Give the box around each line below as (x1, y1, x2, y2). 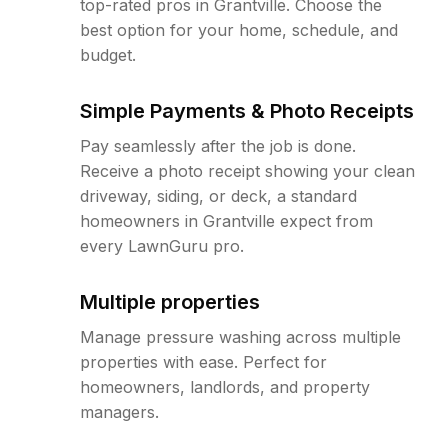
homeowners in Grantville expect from (80, 211, 373, 231)
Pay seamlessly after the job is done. (80, 136, 356, 156)
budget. (80, 45, 136, 65)
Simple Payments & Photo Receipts (80, 99, 414, 123)
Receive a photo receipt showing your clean (80, 161, 415, 181)
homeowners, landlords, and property (80, 377, 370, 397)
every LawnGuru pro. (80, 236, 244, 256)
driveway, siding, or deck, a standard (80, 186, 357, 206)
